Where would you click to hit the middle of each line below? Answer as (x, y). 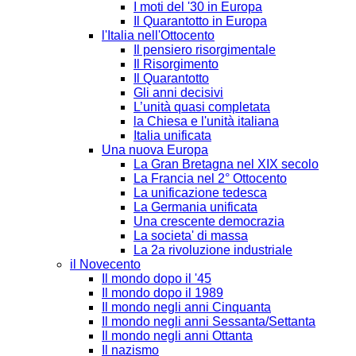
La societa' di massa (191, 235)
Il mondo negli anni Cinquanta (186, 307)
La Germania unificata (195, 207)
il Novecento (105, 264)
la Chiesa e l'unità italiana (206, 121)
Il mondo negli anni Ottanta (177, 335)
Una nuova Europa (155, 149)
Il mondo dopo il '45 (157, 278)
